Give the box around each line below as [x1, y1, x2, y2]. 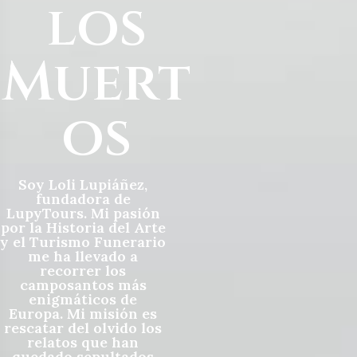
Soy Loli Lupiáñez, [18, 175, 148, 194]
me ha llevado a [28, 246, 139, 265]
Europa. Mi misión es [9, 304, 158, 323]
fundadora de [35, 189, 131, 208]
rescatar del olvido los [4, 318, 163, 337]
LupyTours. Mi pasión [6, 203, 160, 222]
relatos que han [27, 332, 139, 351]
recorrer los [40, 261, 127, 280]
